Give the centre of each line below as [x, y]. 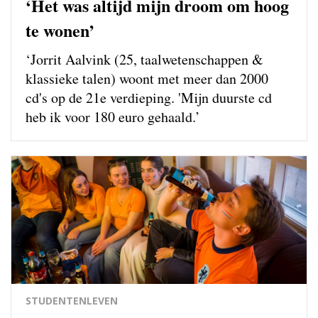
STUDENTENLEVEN [72, 300]
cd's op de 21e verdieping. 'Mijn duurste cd [149, 97]
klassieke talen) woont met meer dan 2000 [147, 78]
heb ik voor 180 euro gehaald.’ [113, 116]
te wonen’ [60, 30]
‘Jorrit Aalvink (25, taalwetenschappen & [144, 59]
